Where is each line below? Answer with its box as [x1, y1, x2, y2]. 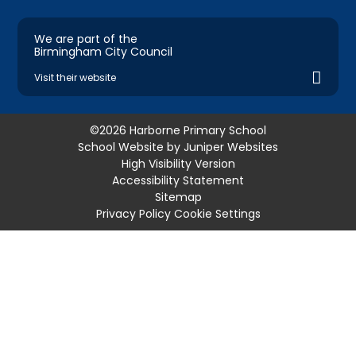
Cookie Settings [173, 205, 261, 222]
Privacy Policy [95, 205, 171, 222]
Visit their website [33, 70, 116, 84]
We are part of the [33, 30, 137, 47]
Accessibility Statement [112, 172, 244, 188]
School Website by [78, 138, 184, 155]
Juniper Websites [184, 138, 278, 155]
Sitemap [154, 188, 202, 205]
